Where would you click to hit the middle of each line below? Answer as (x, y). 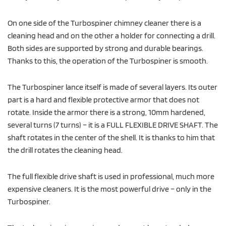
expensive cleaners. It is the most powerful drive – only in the (109, 188)
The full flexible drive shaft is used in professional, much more (111, 176)
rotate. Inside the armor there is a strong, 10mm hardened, (106, 112)
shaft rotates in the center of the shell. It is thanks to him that (111, 137)
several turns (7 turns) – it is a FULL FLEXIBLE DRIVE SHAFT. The (113, 124)
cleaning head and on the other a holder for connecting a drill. (111, 35)
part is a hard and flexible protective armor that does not (103, 99)
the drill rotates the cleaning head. (65, 150)
